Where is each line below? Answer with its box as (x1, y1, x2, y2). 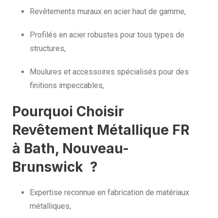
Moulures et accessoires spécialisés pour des (30, 67, 189, 77)
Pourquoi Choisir (12, 103, 124, 120)
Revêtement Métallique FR (12, 122, 189, 139)
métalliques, (30, 201, 71, 211)
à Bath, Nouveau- (12, 140, 129, 157)
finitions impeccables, (30, 81, 104, 91)
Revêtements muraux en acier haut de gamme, (30, 7, 186, 17)
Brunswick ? (12, 159, 98, 176)
